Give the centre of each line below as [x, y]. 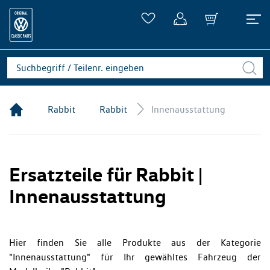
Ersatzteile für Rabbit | [106, 174]
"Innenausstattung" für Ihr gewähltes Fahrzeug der [135, 257]
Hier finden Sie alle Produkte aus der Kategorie [135, 243]
